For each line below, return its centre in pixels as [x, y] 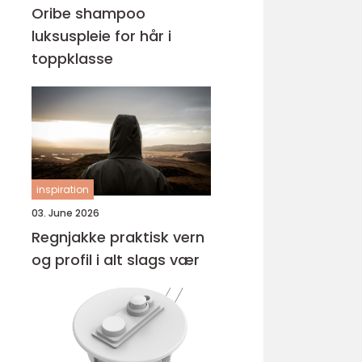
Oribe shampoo [88, 13]
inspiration [63, 189]
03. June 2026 [65, 213]
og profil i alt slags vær [116, 260]
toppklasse [72, 59]
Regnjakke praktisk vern [71, 237]
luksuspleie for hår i [101, 36]
